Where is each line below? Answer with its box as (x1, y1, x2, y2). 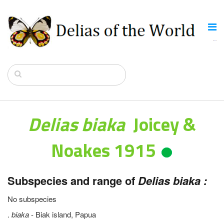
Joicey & (133, 110, 196, 138)
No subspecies (7, 193, 56, 204)
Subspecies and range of (7, 172, 138, 189)
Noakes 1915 (50, 136, 160, 164)
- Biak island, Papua (29, 209, 96, 220)
